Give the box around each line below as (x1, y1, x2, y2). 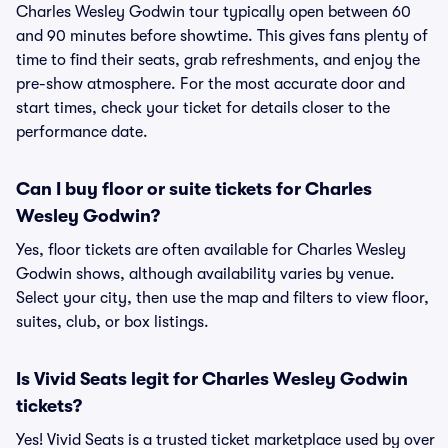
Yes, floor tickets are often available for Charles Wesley (16, 241, 406, 259)
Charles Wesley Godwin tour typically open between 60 (16, 3, 411, 21)
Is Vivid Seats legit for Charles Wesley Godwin (16, 369, 408, 389)
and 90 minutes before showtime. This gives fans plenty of (16, 27, 428, 45)
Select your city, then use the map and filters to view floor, (16, 289, 429, 307)
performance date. (16, 123, 148, 141)
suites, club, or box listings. (16, 313, 209, 331)
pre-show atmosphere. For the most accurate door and (16, 75, 405, 93)
